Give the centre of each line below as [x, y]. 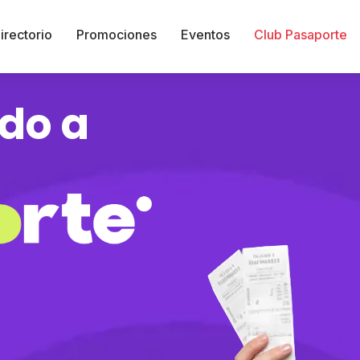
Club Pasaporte [300, 35]
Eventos [205, 35]
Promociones [116, 35]
